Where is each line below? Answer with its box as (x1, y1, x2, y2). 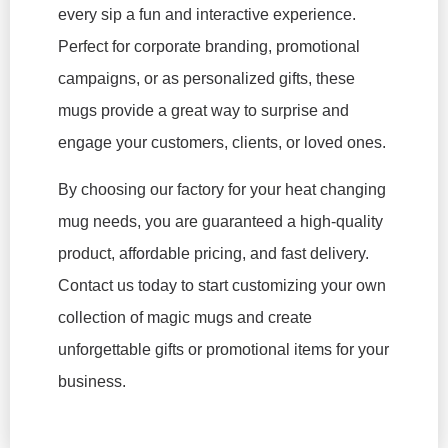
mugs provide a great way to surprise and (58, 102, 349, 120)
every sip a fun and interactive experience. (58, 6, 356, 24)
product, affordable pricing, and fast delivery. (58, 244, 369, 262)
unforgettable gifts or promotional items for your (58, 340, 389, 358)
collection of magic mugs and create (58, 308, 312, 326)
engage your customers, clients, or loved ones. (58, 134, 386, 152)
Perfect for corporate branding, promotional (58, 38, 360, 56)
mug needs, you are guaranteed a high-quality (58, 212, 383, 230)
